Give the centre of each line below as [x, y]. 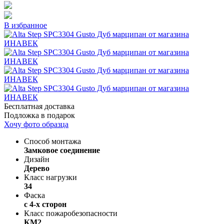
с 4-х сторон [45, 204]
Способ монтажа [52, 141]
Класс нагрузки [50, 177]
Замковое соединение [62, 150]
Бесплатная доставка [39, 106]
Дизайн [37, 159]
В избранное [25, 25]
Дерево [37, 168]
